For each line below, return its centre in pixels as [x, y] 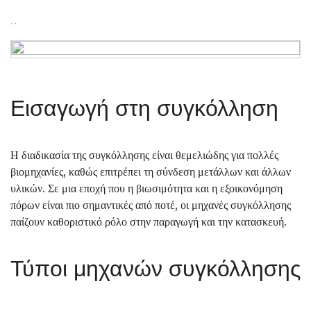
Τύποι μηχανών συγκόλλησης [155, 268]
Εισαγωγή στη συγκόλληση [144, 108]
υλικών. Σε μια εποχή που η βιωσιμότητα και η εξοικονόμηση [146, 188]
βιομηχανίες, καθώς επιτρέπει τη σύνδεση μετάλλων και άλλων [151, 171]
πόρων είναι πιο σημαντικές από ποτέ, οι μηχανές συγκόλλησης [151, 205]
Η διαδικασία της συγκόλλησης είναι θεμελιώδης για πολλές [144, 155]
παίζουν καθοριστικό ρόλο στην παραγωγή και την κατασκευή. [149, 221]
